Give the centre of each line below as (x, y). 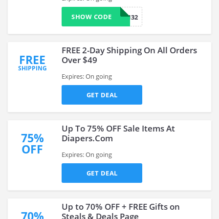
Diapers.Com (87, 138)
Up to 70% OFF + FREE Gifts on (121, 207)
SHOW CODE (92, 17)
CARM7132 (122, 17)
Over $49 (79, 60)
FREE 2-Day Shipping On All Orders (129, 50)
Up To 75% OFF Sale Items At (118, 128)
